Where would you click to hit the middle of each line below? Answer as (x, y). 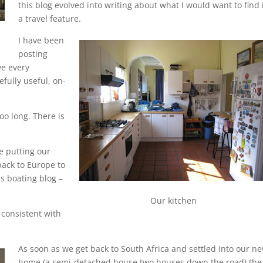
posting (33, 54)
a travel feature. (49, 19)
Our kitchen (173, 201)
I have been (41, 41)
